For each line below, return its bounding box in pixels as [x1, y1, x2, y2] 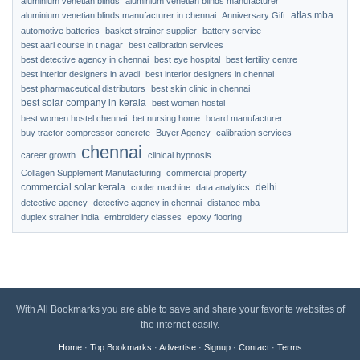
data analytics [196, 182, 250, 192]
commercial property [166, 168, 247, 178]
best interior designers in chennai [145, 69, 274, 79]
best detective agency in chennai [21, 55, 149, 64]
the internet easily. [141, 319, 219, 330]
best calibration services [129, 40, 223, 50]
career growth [21, 150, 76, 160]
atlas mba [291, 10, 333, 21]
